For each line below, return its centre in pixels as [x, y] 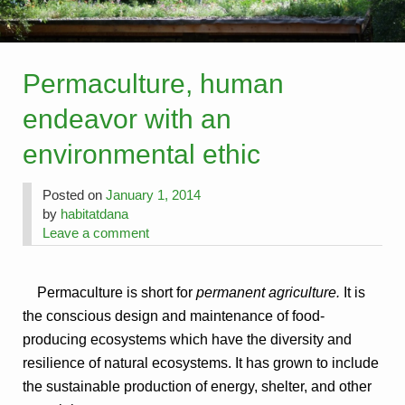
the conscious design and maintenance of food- [174, 316]
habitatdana [95, 214]
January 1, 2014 [154, 195]
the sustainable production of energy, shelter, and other [198, 387]
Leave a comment [96, 233]
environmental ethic [142, 155]
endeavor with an [127, 119]
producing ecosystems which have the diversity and [188, 340]
